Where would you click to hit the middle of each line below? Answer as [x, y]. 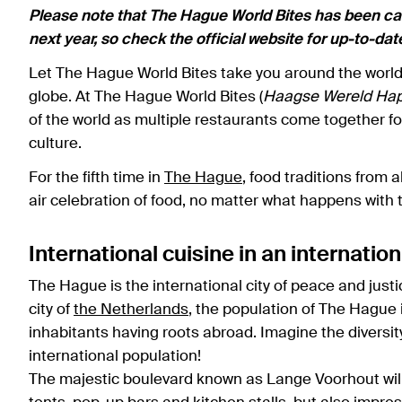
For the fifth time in [96, 179]
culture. [55, 144]
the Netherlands [131, 310]
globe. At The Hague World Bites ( [146, 98]
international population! [117, 357]
